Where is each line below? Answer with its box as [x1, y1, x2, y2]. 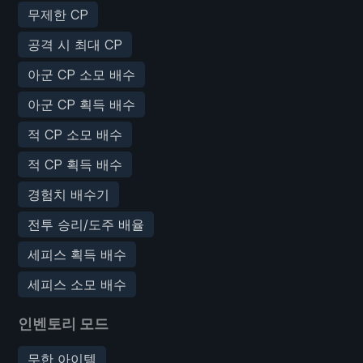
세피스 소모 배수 [28, 275, 126, 293]
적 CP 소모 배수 [28, 126, 122, 143]
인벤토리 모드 [18, 314, 109, 332]
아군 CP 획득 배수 [28, 96, 135, 113]
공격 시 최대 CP [28, 36, 122, 53]
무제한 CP [28, 6, 88, 23]
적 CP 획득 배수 [28, 156, 122, 173]
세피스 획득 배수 [28, 246, 126, 263]
